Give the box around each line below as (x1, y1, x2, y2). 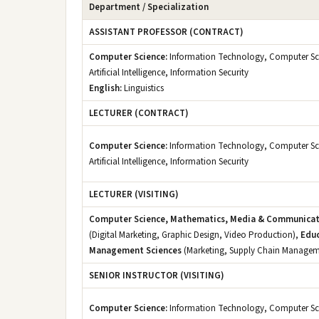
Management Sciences (89, 244, 182, 257)
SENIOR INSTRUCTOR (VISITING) (89, 269, 224, 282)
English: (89, 82, 122, 95)
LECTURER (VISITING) (89, 188, 179, 201)
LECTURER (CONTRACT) (89, 107, 189, 120)
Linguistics (122, 82, 164, 95)
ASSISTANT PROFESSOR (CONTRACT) (89, 26, 244, 38)
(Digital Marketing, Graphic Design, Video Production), (89, 229, 300, 241)
